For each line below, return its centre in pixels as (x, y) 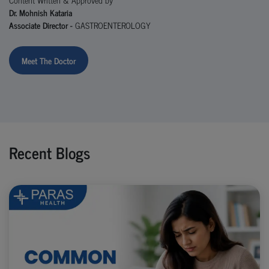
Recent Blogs (50, 152)
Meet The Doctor (49, 60)
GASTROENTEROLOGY (113, 25)
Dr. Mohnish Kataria (41, 12)
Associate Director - (42, 25)
